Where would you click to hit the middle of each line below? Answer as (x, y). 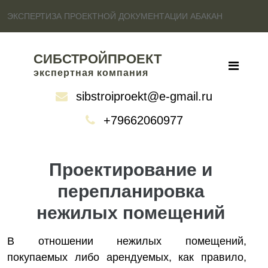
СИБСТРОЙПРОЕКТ (98, 59)
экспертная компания (91, 73)
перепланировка (131, 191)
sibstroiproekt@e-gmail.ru (144, 96)
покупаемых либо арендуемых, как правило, (127, 257)
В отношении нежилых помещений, (127, 241)
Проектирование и (131, 170)
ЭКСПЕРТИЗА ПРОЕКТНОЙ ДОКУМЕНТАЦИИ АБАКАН (115, 16)
